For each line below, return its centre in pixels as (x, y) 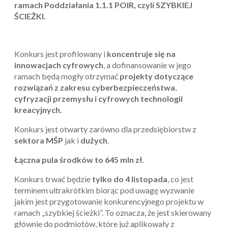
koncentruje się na (141, 53)
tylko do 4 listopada (130, 179)
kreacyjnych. (38, 109)
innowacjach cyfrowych (59, 65)
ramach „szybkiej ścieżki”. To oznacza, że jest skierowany (113, 212)
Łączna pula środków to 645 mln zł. (79, 159)
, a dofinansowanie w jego (147, 65)
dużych (94, 140)
